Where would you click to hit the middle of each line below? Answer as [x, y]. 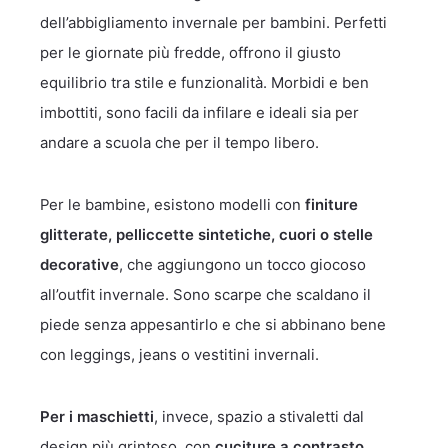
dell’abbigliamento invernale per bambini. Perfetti [213, 22]
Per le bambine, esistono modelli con [172, 204]
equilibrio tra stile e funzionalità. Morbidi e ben [204, 82]
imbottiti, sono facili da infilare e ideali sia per [199, 112]
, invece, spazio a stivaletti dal [259, 416]
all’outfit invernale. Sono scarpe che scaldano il [205, 294]
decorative [79, 264]
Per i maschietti [97, 416]
